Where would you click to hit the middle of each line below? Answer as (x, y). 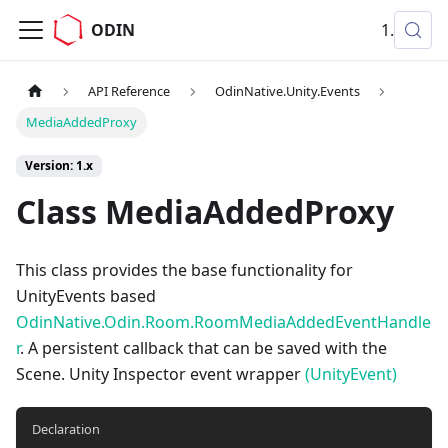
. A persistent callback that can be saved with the (203, 348)
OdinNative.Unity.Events (287, 91)
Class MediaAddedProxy (205, 212)
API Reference (129, 91)
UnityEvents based (86, 296)
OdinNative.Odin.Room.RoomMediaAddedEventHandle (223, 322)
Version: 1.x (59, 166)
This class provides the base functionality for (184, 270)
